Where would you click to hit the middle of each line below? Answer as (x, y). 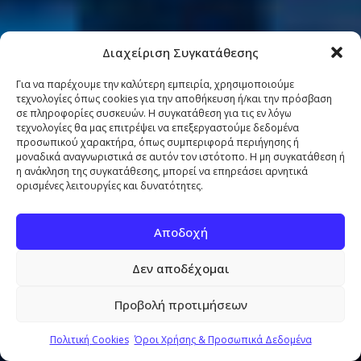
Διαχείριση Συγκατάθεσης (180, 52)
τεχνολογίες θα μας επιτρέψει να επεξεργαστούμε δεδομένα (158, 128)
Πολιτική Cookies (89, 340)
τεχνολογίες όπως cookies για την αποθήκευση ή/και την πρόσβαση (174, 99)
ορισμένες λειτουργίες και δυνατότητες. (110, 186)
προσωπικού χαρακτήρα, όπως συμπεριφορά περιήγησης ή (158, 142)
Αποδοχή (180, 232)
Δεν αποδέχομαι (180, 268)
